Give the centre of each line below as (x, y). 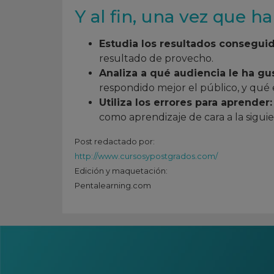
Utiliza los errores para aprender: (186, 103)
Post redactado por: (115, 141)
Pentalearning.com (113, 185)
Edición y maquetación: (121, 171)
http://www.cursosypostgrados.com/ (146, 156)
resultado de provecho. (156, 59)
